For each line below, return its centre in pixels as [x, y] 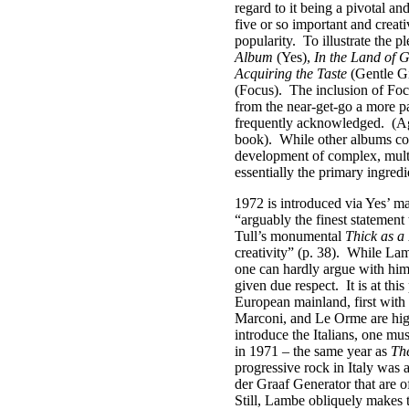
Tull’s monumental [290, 236]
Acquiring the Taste [291, 73]
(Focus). [258, 90]
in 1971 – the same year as [313, 351]
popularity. [265, 41]
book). [253, 139]
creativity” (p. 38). [287, 252]
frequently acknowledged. [309, 123]
